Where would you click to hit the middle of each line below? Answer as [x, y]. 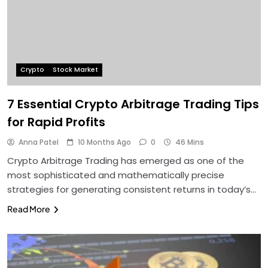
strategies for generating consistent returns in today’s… [132, 190]
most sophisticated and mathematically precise [116, 175]
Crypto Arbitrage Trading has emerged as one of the [126, 161]
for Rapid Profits [56, 122]
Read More [29, 209]
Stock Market [75, 70]
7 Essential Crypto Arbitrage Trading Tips [133, 104]
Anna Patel [39, 142]
